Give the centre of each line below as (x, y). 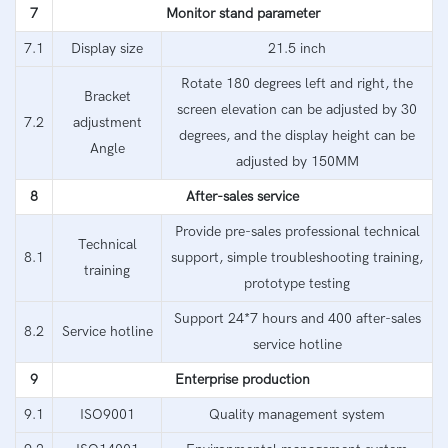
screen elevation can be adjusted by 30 (297, 109)
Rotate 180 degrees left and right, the (297, 83)
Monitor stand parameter (242, 13)
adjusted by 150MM (297, 161)
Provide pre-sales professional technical (297, 231)
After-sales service (242, 196)
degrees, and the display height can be (297, 135)
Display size (107, 48)
